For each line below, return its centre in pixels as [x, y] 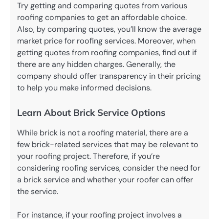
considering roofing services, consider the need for [109, 168]
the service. [38, 191]
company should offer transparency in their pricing [109, 76]
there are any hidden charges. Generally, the [96, 64]
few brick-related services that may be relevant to [108, 144]
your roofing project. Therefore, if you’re [88, 156]
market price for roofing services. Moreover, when [106, 41]
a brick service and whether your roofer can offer [105, 179]
